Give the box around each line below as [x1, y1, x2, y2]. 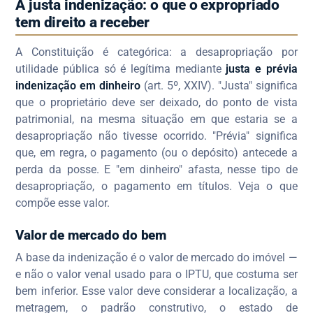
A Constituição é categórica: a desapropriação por [15, 45, 298, 59]
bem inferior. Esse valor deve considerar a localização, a [15, 284, 298, 298]
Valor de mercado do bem [15, 227, 167, 244]
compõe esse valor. [15, 196, 110, 210]
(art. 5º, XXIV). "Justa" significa [140, 79, 298, 93]
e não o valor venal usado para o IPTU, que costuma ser [15, 267, 298, 281]
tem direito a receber [15, 13, 150, 31]
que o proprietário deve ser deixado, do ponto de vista [15, 96, 298, 110]
